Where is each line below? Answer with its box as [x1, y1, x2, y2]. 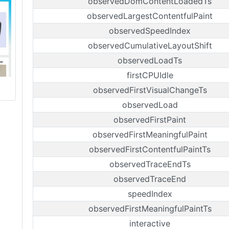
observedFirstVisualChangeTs [93, 85, 207, 95]
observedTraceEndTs [109, 159, 191, 169]
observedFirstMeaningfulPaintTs [88, 203, 212, 214]
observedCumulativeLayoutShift [87, 40, 212, 51]
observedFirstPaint [113, 114, 186, 125]
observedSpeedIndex [109, 26, 191, 36]
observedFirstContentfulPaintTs [89, 144, 211, 154]
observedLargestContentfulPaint [87, 11, 213, 21]
